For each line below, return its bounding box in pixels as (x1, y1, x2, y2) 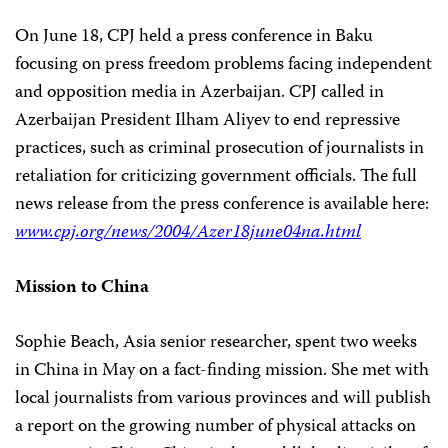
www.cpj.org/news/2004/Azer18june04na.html (15, 218, 361, 248)
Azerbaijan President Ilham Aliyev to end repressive (15, 106, 400, 136)
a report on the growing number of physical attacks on (15, 412, 416, 442)
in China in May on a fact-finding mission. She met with (15, 356, 429, 386)
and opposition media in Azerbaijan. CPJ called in (15, 78, 384, 108)
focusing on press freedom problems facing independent (15, 50, 432, 80)
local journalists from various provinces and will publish (15, 384, 431, 414)
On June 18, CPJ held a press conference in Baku (15, 22, 373, 52)
